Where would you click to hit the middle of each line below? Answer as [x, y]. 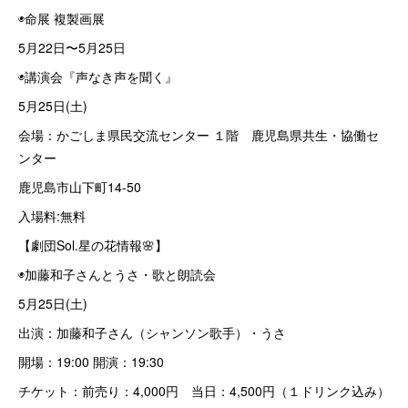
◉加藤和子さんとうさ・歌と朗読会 [117, 274]
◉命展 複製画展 [61, 18]
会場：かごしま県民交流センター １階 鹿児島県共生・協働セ [199, 135]
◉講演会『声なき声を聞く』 [98, 76]
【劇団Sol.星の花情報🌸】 [93, 245]
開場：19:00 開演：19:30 [91, 362]
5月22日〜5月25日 [72, 47]
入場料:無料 [52, 216]
